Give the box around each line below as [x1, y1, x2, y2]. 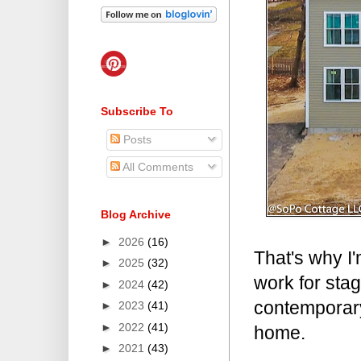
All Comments [120, 160, 193, 174]
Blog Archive [101, 208, 171, 222]
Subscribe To [101, 105, 173, 118]
